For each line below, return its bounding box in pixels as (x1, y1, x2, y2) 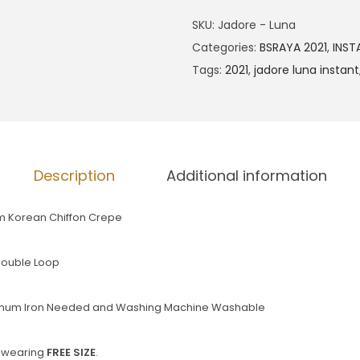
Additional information (166, 166, 327, 186)
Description (33, 166, 115, 186)
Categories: (192, 39, 260, 55)
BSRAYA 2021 (260, 39, 327, 55)
